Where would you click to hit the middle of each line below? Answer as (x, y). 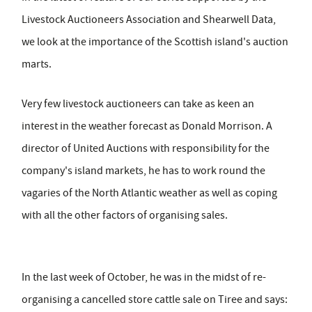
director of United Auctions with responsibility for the (146, 149)
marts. (38, 64)
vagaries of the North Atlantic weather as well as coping (149, 193)
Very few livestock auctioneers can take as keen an (138, 104)
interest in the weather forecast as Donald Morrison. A (147, 126)
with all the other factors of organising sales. (125, 216)
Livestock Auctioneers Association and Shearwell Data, (149, 20)
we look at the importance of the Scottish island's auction (155, 42)
